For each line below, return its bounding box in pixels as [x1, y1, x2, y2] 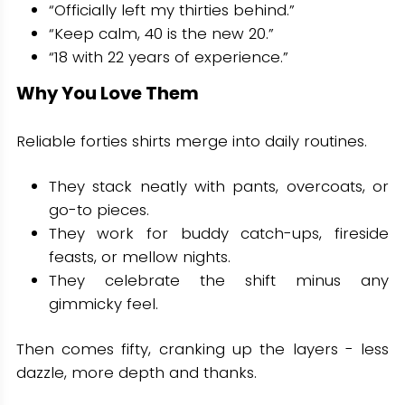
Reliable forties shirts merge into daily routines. [15, 129, 367, 152]
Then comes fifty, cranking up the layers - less [15, 337, 390, 360]
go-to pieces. [48, 198, 149, 221]
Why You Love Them [15, 80, 199, 107]
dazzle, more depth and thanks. [15, 361, 257, 383]
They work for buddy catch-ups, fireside [48, 221, 390, 244]
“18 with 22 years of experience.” [48, 46, 288, 69]
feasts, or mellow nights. [48, 245, 231, 268]
